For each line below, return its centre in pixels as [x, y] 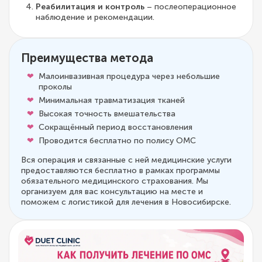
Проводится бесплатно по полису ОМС [117, 140]
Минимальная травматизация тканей [112, 100]
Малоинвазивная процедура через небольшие [129, 76]
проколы [55, 87]
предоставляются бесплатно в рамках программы [120, 170]
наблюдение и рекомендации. [95, 17]
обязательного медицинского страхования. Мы [115, 181]
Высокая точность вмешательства [107, 113]
